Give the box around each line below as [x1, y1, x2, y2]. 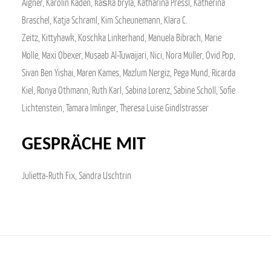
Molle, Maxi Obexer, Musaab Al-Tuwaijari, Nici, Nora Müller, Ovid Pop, [22, 49, 235, 61]
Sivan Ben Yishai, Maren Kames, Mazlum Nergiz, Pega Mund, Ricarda [22, 67, 235, 79]
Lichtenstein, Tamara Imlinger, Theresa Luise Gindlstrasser [22, 102, 209, 114]
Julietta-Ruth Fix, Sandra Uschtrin [22, 169, 131, 181]
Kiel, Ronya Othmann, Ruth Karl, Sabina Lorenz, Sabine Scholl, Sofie [22, 84, 235, 96]
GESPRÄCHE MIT [22, 135, 146, 154]
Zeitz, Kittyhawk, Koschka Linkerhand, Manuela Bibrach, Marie [22, 31, 221, 44]
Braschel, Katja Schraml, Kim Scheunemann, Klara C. [22, 14, 188, 26]
